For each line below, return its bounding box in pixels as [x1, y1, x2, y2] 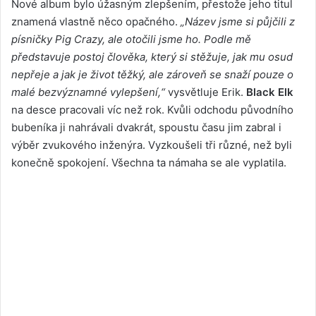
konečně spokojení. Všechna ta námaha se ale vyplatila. [11, 155, 286, 169]
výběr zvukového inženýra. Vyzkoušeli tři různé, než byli [11, 138, 292, 152]
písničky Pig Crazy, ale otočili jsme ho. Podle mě [11, 32, 251, 46]
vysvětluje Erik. [165, 85, 246, 99]
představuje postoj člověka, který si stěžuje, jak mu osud [11, 49, 293, 63]
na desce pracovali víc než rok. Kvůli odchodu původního [11, 102, 293, 116]
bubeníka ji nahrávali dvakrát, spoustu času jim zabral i [11, 120, 281, 134]
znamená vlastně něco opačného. [11, 14, 181, 28]
